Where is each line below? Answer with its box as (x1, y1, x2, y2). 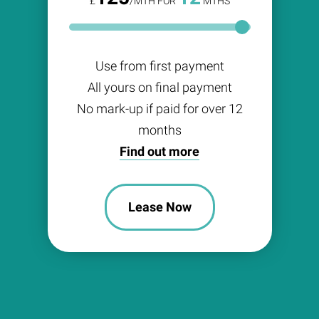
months (137, 122, 182, 138)
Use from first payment (95, 58, 224, 74)
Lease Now (127, 199, 192, 215)
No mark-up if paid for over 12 (76, 101, 243, 117)
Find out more (120, 144, 199, 159)
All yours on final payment (87, 80, 232, 95)
